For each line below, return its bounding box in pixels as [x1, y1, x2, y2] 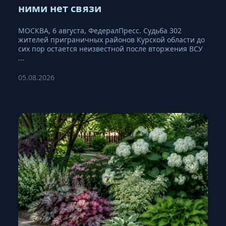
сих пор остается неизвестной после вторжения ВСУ [18, 43, 203, 53]
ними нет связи [18, 1, 101, 15]
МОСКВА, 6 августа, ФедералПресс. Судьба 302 [18, 25, 182, 35]
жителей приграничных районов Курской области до [18, 34, 205, 44]
